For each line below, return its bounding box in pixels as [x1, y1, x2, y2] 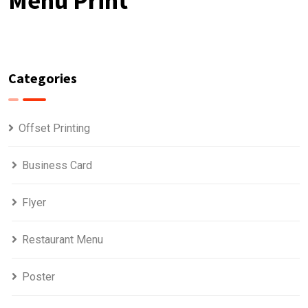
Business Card [22, 159, 92, 173]
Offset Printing [19, 122, 90, 135]
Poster [22, 270, 55, 284]
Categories [8, 69, 77, 87]
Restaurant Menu [22, 233, 103, 247]
